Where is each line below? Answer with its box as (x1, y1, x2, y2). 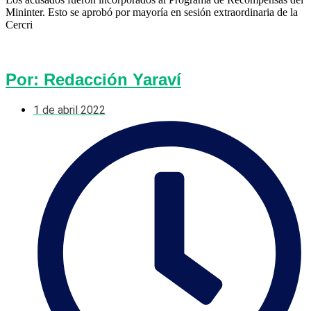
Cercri (6, 19, 33, 31)
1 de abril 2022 (33, 103, 106, 117)
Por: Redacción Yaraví (6, 70, 181, 90)
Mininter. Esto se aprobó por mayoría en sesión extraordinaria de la (6, 6, 298, 19)
